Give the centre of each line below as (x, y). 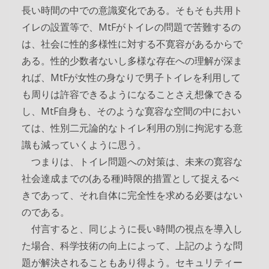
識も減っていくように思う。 (84, 144)
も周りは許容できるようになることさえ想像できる (132, 94)
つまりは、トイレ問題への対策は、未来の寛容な (132, 161)
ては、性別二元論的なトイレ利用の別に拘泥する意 (132, 128)
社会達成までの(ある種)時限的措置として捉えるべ (130, 178)
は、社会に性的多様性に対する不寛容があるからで (132, 44)
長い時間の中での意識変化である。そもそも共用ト (132, 10)
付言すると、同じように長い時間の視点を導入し (132, 228)
